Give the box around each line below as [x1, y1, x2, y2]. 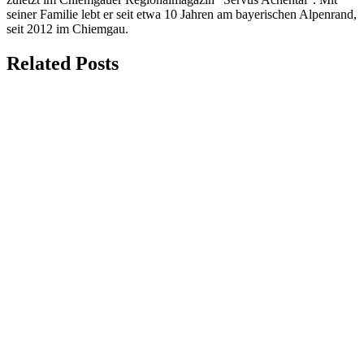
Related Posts [6, 53, 119, 75]
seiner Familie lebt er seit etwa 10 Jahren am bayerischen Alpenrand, [6, 7, 357, 22]
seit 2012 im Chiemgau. [6, 22, 128, 37]
